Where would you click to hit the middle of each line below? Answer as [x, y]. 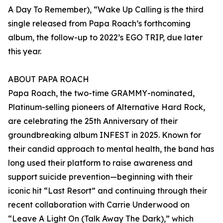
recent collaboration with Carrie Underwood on [99, 205]
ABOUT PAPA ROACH [49, 79]
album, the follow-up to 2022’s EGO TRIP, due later [105, 38]
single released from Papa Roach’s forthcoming [99, 24]
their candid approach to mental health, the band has [111, 149]
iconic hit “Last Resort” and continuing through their [108, 191]
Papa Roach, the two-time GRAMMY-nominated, [101, 93]
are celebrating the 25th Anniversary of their [93, 121]
